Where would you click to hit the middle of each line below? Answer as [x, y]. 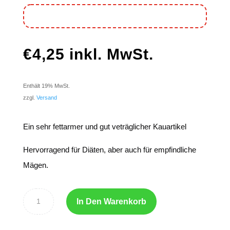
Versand [46, 98]
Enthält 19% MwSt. [46, 86]
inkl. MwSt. [111, 54]
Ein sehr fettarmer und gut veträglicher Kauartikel [104, 127]
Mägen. [35, 165]
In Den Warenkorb [111, 202]
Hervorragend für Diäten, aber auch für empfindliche [109, 150]
